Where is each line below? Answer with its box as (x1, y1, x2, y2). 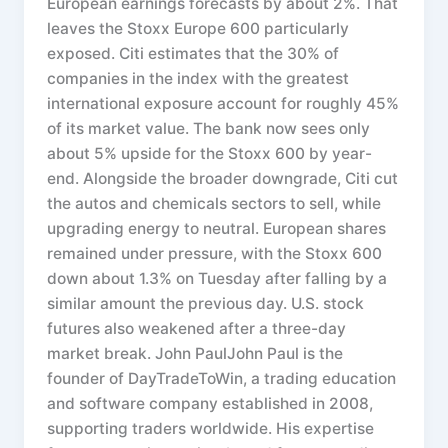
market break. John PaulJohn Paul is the (47, 344, 344, 364)
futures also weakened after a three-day (47, 319, 347, 339)
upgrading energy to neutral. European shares (47, 219, 387, 239)
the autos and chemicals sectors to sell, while (47, 194, 382, 214)
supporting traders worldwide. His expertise (47, 419, 375, 439)
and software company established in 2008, (47, 394, 374, 414)
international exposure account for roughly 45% (47, 94, 400, 114)
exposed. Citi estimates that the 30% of (47, 44, 340, 64)
